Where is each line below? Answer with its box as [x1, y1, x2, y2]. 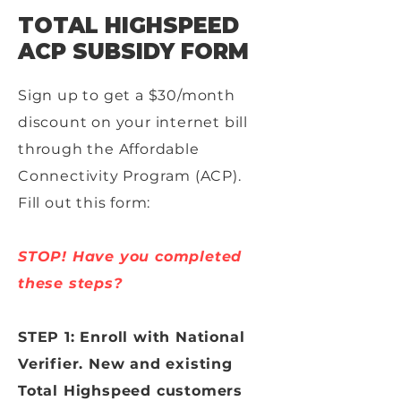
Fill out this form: [18, 194, 151, 211]
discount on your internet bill [18, 114, 249, 131]
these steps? [18, 275, 123, 292]
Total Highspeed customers [18, 382, 243, 399]
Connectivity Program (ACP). [18, 167, 242, 184]
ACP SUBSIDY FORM [18, 38, 249, 64]
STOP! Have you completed [18, 248, 243, 265]
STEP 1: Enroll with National [18, 328, 245, 346]
